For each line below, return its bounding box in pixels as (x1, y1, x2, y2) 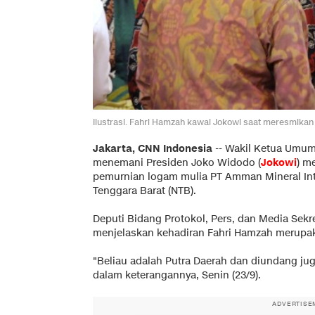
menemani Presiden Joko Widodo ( (93, 155, 261, 169)
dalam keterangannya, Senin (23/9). (93, 268, 261, 282)
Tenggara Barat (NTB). (93, 184, 196, 198)
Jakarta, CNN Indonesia (93, 141, 212, 155)
